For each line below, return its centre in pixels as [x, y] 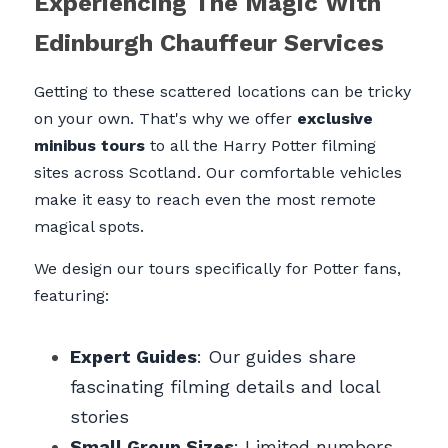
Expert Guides [133, 356]
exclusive [335, 118]
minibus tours [89, 145]
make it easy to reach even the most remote [205, 199]
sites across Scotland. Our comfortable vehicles [218, 172]
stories [99, 416]
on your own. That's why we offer [165, 118]
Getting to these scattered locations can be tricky [222, 91]
